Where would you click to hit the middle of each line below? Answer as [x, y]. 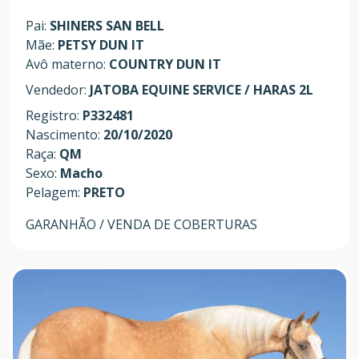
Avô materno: [67, 64]
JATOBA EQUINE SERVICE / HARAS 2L [202, 89]
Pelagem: [54, 192]
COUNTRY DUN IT [165, 64]
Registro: [54, 115]
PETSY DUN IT [101, 44]
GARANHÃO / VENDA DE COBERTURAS [141, 224]
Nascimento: [65, 134]
